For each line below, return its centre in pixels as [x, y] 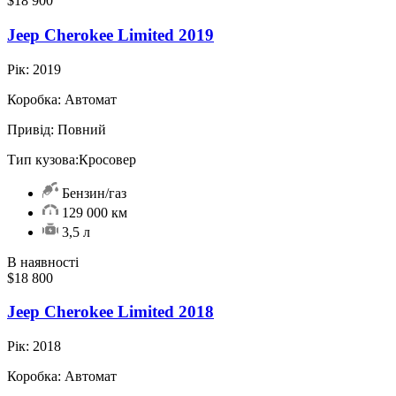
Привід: [30, 129]
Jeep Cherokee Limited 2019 [110, 34]
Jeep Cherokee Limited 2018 [110, 312]
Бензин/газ [92, 193]
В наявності [43, 262]
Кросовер [107, 159]
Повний [80, 129]
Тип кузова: [43, 159]
